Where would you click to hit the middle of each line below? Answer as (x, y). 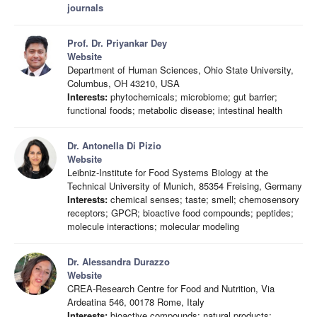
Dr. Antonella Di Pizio (114, 145)
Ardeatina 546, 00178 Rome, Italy (136, 302)
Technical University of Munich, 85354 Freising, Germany (185, 186)
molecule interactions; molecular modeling (153, 226)
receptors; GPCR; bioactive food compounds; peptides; (180, 213)
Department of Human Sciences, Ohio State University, (180, 70)
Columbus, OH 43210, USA (123, 83)
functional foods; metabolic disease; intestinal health (175, 110)
